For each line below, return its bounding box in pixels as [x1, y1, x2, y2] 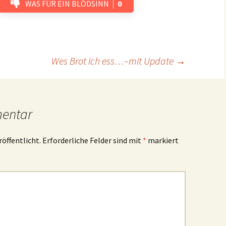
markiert [146, 135, 179, 145]
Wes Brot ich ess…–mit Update [51, 54, 176, 67]
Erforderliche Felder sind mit [42, 135, 143, 145]
